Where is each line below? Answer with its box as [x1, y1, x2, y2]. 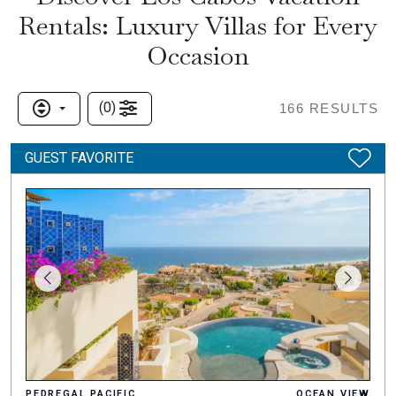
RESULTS [304, 101, 378, 116]
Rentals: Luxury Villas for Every [19, 9, 377, 42]
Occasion [147, 39, 249, 72]
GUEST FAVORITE [25, 149, 133, 166]
